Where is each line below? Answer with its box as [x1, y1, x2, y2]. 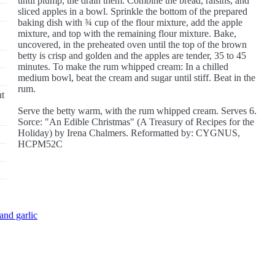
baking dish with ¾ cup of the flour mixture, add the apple [18, 17, 243, 28]
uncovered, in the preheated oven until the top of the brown [18, 39, 247, 50]
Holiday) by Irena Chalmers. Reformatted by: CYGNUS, [18, 128, 241, 138]
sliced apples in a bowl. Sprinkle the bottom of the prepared [18, 6, 248, 17]
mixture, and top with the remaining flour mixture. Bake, [18, 28, 237, 39]
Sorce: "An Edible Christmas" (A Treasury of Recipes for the [18, 117, 255, 127]
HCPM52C [18, 139, 63, 149]
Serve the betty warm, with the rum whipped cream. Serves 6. [18, 106, 257, 116]
